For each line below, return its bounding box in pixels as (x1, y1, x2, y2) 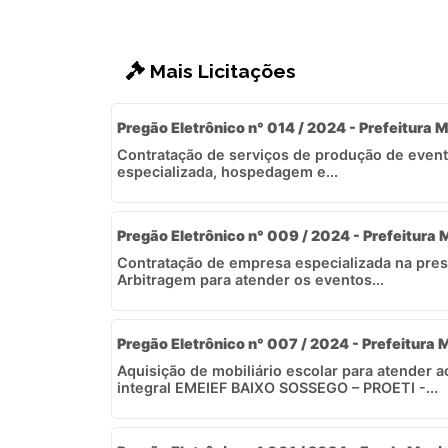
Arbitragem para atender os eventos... (117, 270, 384, 288)
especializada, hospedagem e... (117, 162, 338, 180)
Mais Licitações (145, 59, 297, 82)
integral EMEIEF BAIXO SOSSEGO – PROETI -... (117, 378, 438, 396)
